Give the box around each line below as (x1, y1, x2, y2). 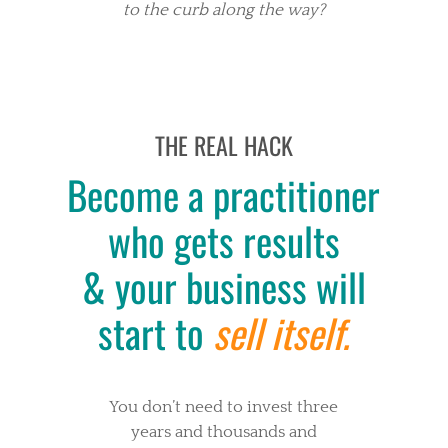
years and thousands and (130, 423, 317, 442)
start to (98, 303, 205, 362)
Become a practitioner (67, 165, 381, 224)
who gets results (107, 211, 340, 270)
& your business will (81, 257, 366, 316)
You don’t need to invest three (109, 398, 339, 417)
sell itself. (213, 303, 350, 362)
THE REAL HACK (154, 127, 293, 164)
